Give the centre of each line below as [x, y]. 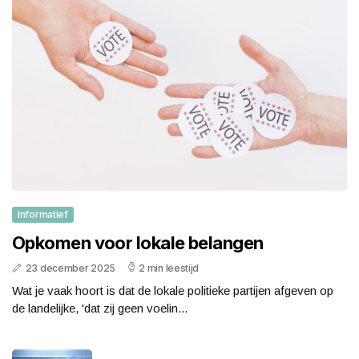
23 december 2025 [70, 268]
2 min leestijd [169, 268]
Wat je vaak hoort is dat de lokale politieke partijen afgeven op [173, 291]
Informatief [43, 215]
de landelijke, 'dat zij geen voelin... [100, 309]
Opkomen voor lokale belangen [138, 243]
